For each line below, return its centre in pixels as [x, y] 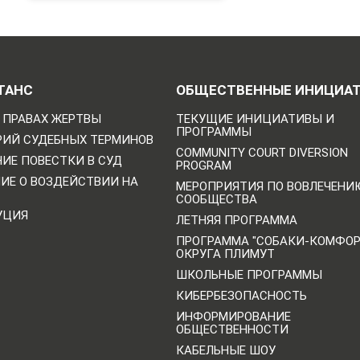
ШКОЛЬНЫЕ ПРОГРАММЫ [249, 274]
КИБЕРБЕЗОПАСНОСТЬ [241, 295]
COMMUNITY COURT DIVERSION [262, 152]
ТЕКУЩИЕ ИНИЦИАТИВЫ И [255, 119]
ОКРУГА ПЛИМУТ [225, 254]
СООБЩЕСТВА [216, 199]
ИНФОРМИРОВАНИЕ [233, 316]
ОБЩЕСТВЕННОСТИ [232, 329]
